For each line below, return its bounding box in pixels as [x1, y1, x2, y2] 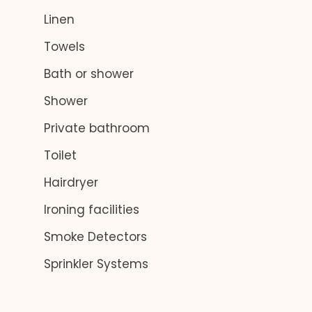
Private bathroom [40, 120, 150, 136]
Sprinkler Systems [40, 256, 148, 272]
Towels [40, 38, 85, 55]
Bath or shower [40, 65, 134, 82]
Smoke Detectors [40, 228, 147, 245]
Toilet [40, 147, 77, 164]
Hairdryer [40, 174, 98, 191]
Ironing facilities [40, 201, 139, 218]
